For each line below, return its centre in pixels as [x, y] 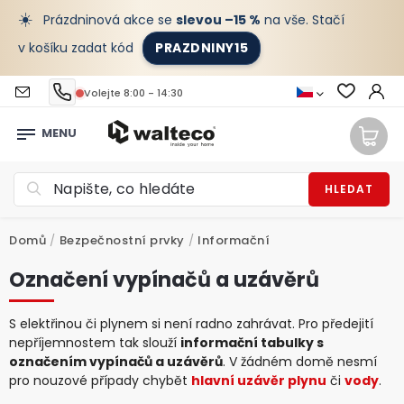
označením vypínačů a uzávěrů [116, 362]
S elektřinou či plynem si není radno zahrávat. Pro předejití [191, 324]
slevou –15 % [218, 20]
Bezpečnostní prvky [122, 240]
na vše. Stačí [303, 20]
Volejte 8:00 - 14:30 [133, 93]
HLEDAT [349, 189]
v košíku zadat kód [78, 48]
